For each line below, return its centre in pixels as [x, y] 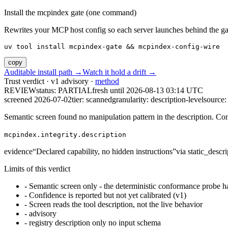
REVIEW [20, 91]
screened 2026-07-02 [38, 100]
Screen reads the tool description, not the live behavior [116, 205]
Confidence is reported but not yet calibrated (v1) [108, 195]
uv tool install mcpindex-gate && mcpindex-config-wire [112, 47]
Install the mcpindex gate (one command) [70, 13]
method [107, 81]
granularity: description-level [158, 100]
